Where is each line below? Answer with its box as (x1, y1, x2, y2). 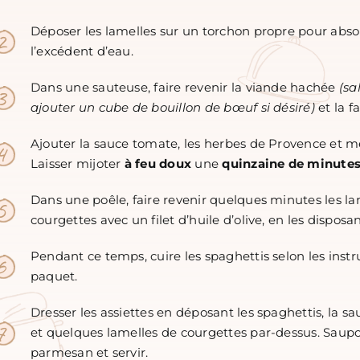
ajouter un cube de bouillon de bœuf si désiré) (30, 100, 315, 116)
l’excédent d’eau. (30, 44, 133, 59)
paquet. (30, 269, 78, 284)
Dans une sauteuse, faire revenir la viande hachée (30, 80, 339, 96)
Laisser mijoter (30, 157, 125, 172)
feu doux (135, 157, 192, 172)
